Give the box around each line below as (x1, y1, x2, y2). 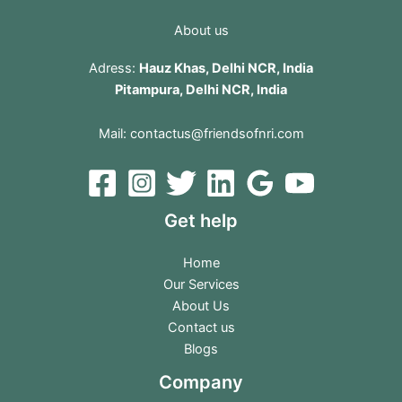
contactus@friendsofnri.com (129, 126, 304, 143)
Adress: (89, 59, 139, 76)
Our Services (162, 275, 240, 293)
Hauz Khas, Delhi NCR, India (139, 59, 313, 76)
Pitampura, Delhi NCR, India (115, 81, 287, 98)
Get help (164, 209, 238, 232)
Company (159, 371, 243, 393)
